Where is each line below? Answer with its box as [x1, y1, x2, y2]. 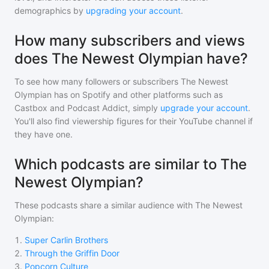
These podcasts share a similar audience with [14, 200, 195, 210]
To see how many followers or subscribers [14, 76, 181, 86]
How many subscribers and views [14, 32, 245, 49]
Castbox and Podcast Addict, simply [14, 103, 158, 113]
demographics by [14, 5, 83, 16]
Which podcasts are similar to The [14, 156, 247, 173]
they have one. [14, 129, 73, 139]
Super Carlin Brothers [25, 235, 108, 245]
